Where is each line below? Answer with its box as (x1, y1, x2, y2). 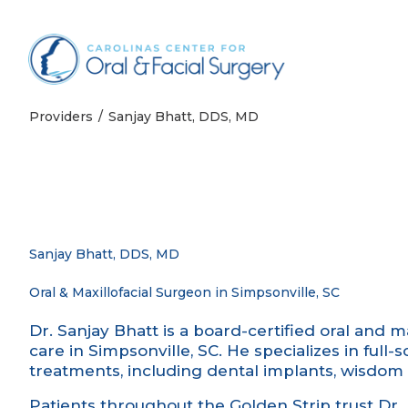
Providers (29, 108, 93, 125)
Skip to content (33, 27, 143, 44)
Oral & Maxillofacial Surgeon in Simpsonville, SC (29, 284, 340, 301)
